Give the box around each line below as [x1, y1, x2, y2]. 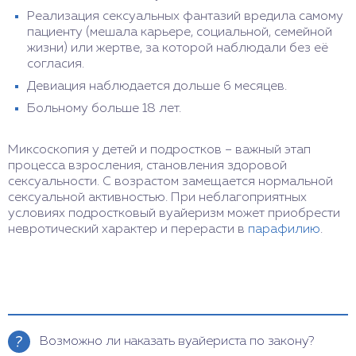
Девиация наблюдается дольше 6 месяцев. [27, 79, 287, 93]
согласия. [27, 57, 84, 71]
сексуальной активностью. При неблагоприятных [8, 191, 307, 204]
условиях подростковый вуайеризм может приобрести [8, 207, 340, 220]
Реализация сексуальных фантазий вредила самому [27, 10, 343, 23]
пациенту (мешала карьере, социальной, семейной [27, 25, 332, 39]
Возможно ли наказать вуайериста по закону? [40, 335, 314, 348]
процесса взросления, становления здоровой [8, 159, 287, 172]
